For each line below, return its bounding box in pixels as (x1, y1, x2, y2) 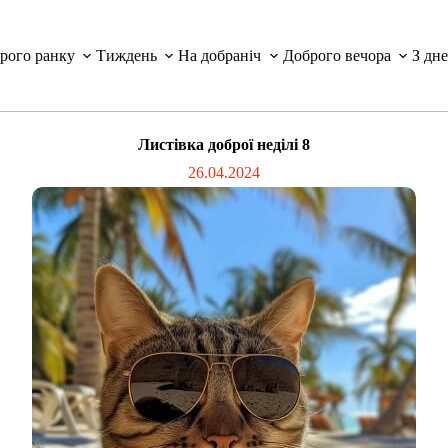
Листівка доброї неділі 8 (138, 136, 310, 153)
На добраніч (178, 46, 262, 64)
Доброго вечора (282, 46, 391, 64)
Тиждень (96, 46, 158, 64)
